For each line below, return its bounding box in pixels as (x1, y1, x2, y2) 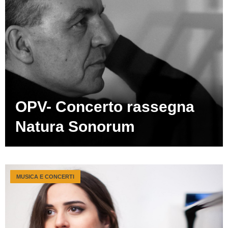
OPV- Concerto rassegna (15, 98, 194, 115)
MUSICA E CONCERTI (16, 174, 74, 180)
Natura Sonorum (15, 118, 135, 135)
